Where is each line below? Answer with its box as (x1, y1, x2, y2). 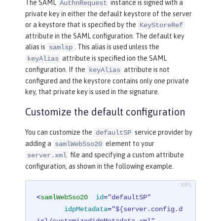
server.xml (27, 151, 67, 159)
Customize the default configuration (25, 106, 185, 117)
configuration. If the (25, 65, 87, 74)
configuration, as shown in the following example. (25, 162, 174, 170)
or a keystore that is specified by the (25, 20, 138, 29)
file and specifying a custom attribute (69, 150, 184, 159)
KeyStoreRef (140, 21, 183, 29)
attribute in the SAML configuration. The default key (25, 32, 184, 40)
